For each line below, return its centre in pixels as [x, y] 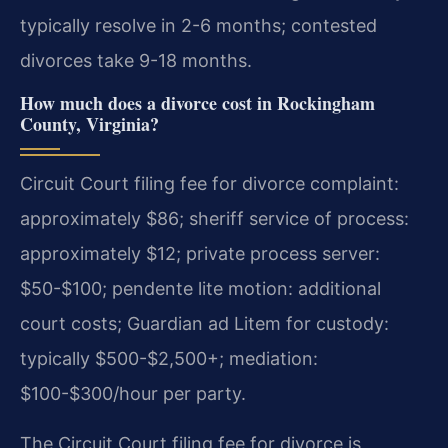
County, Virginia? [89, 123]
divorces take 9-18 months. [136, 60]
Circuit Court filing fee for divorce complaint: [209, 183]
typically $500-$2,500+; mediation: [169, 358]
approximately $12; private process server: [200, 253]
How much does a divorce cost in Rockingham [197, 102]
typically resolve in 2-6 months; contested [198, 25]
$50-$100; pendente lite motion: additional [200, 288]
